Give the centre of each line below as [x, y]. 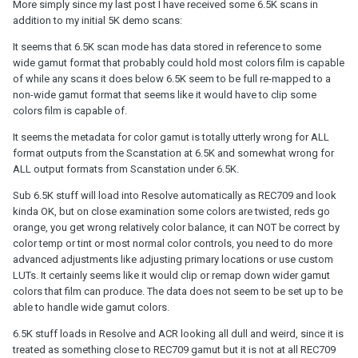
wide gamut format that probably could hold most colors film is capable [179, 62]
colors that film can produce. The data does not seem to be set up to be [178, 291]
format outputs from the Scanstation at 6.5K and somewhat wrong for [173, 153]
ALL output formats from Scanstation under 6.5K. [126, 169]
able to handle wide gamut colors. [91, 307]
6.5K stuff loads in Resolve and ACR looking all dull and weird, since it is [178, 333]
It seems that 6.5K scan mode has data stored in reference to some [167, 46]
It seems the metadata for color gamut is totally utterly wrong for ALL [171, 137]
